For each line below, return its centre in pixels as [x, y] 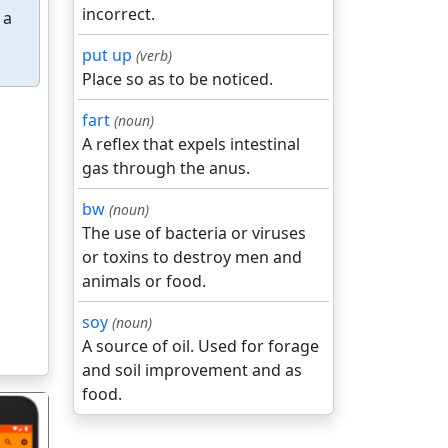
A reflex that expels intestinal [191, 144]
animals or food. [144, 281]
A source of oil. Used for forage [200, 346]
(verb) [154, 55]
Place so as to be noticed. [177, 79]
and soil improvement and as [192, 370]
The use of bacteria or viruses [194, 233]
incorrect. [118, 14]
